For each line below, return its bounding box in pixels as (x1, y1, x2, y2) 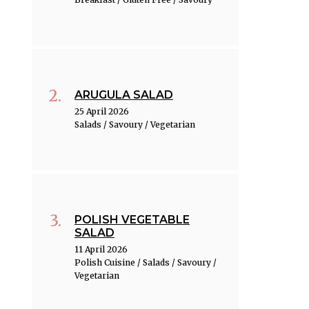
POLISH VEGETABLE (74, 213, 190, 227)
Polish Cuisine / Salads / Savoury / (74, 257, 217, 268)
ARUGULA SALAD (74, 88, 173, 102)
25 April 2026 (74, 106, 129, 117)
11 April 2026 (74, 244, 128, 255)
